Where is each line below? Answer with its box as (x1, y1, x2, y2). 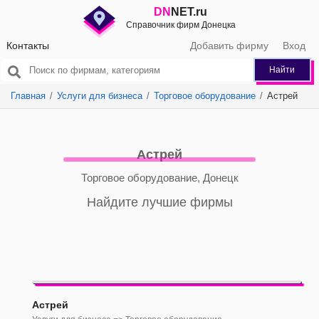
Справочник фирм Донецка (125, 20, 236, 30)
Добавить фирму (190, 40, 268, 51)
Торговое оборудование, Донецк (80, 172, 239, 184)
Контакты (6, 40, 49, 51)
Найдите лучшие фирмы (86, 195, 233, 209)
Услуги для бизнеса (57, 90, 142, 101)
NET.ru (171, 6, 208, 18)
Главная (11, 90, 46, 101)
